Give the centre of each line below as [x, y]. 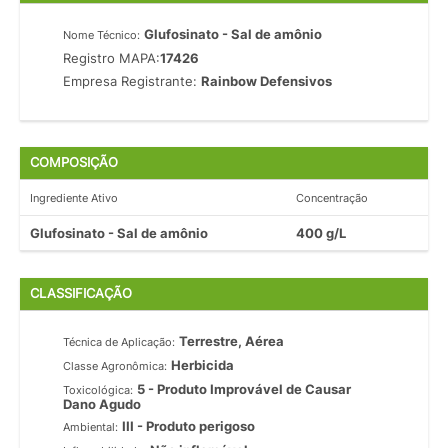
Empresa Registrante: [132, 80]
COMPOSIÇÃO [74, 163]
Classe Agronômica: [115, 365]
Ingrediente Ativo [74, 198]
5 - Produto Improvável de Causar [244, 388]
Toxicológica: [98, 389]
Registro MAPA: [112, 58]
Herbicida [203, 364]
